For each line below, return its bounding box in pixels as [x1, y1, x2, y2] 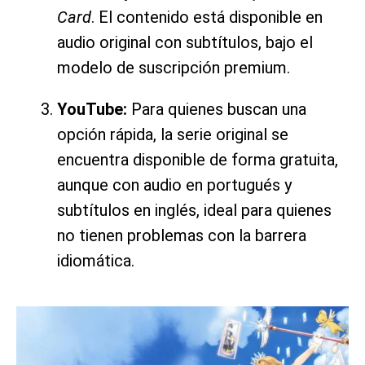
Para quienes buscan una [127, 99, 306, 119]
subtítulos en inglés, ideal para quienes [57, 200, 332, 220]
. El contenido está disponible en [91, 7, 323, 27]
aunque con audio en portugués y [57, 174, 292, 195]
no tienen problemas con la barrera [57, 225, 306, 245]
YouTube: [57, 99, 127, 119]
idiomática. [57, 250, 134, 270]
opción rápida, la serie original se [57, 124, 288, 144]
